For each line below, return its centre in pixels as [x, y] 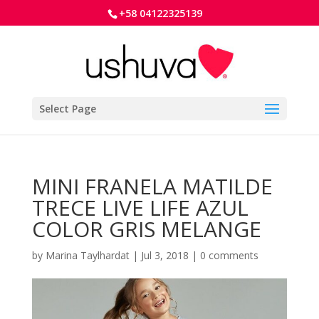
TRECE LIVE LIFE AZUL [140, 208]
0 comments [229, 255]
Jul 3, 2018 [164, 255]
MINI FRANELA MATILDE [152, 186]
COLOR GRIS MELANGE [146, 229]
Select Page [67, 109]
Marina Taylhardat [87, 255]
